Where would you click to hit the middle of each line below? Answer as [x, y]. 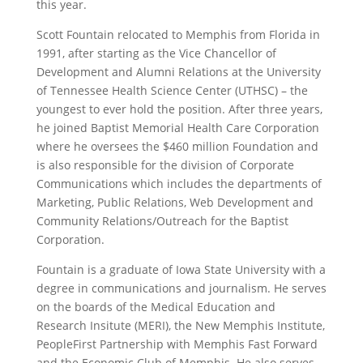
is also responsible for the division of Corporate [165, 164]
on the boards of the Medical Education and [156, 306]
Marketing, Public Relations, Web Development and [175, 202]
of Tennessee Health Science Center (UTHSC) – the [172, 90]
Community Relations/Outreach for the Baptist [162, 220]
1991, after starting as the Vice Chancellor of [156, 53]
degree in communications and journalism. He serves [181, 288]
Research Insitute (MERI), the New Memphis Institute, [180, 325]
